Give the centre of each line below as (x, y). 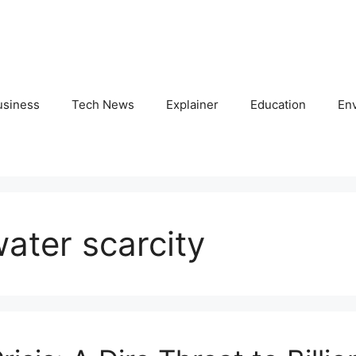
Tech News (103, 105)
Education (278, 105)
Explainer (192, 105)
